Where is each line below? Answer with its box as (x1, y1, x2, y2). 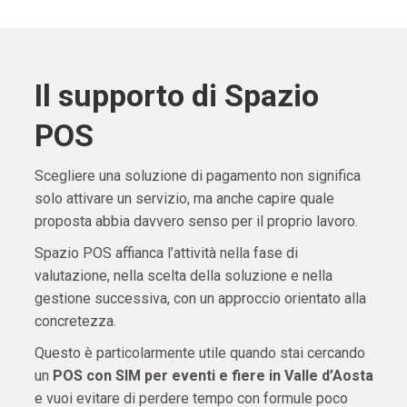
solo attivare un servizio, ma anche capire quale (34, 190, 334, 208)
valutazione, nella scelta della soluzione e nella (34, 267, 333, 285)
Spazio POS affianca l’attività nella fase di (34, 244, 298, 263)
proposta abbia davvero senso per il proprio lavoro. (34, 213, 358, 231)
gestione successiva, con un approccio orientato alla (34, 290, 366, 308)
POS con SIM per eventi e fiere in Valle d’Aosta (52, 367, 373, 385)
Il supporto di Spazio (34, 77, 319, 114)
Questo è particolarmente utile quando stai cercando (34, 344, 365, 362)
